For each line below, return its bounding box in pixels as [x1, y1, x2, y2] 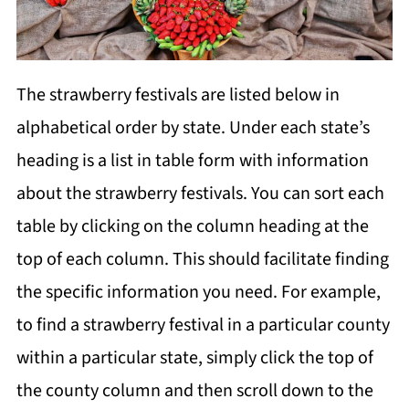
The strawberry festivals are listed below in [16, 81, 340, 108]
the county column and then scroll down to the [16, 377, 373, 404]
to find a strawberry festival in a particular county [16, 311, 390, 338]
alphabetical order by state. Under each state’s [16, 114, 370, 141]
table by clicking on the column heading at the [16, 213, 369, 239]
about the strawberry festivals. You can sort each [16, 180, 384, 206]
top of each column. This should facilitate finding [16, 246, 389, 272]
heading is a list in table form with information [16, 147, 369, 173]
